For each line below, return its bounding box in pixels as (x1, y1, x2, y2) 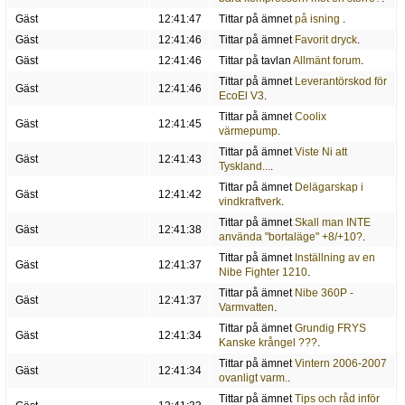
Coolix (294, 110, 326, 124)
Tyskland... (218, 160, 270, 174)
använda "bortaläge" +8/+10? (218, 231, 363, 244)
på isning (294, 13, 343, 26)
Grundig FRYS (294, 322, 366, 335)
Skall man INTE (294, 216, 371, 230)
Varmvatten (218, 301, 274, 315)
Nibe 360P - (294, 287, 353, 300)
